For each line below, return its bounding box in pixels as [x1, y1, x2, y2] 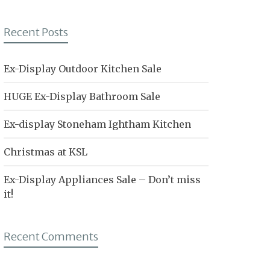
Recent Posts [4, 25, 68, 39]
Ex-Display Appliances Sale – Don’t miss [4, 174, 201, 186]
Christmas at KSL [4, 146, 87, 158]
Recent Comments [4, 230, 98, 243]
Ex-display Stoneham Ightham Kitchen [4, 118, 191, 130]
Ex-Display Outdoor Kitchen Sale [4, 63, 162, 75]
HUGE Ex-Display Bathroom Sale [4, 90, 160, 102]
